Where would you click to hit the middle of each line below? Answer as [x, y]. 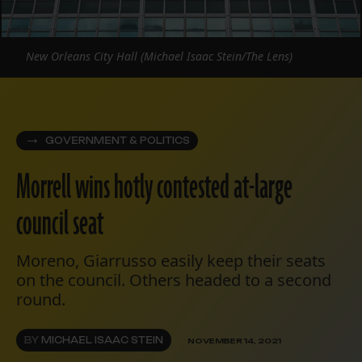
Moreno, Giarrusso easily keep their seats [171, 261]
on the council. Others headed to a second [174, 280]
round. [41, 300]
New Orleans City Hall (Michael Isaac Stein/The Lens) [159, 57]
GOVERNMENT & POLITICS [118, 141]
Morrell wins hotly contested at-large [154, 189]
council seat [60, 225]
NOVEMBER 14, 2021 [234, 340]
